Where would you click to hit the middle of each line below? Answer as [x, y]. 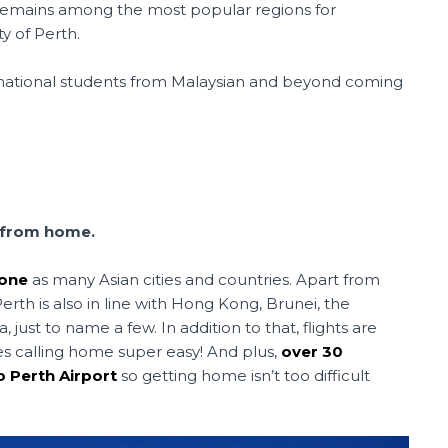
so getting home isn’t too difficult [243, 375]
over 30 [312, 351]
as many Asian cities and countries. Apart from [204, 279]
